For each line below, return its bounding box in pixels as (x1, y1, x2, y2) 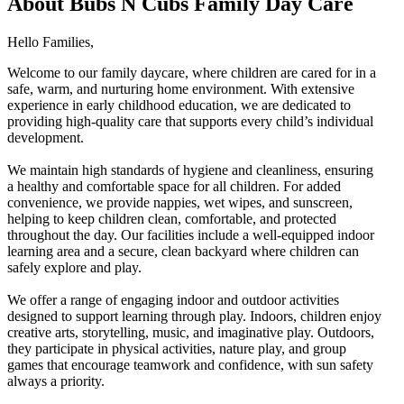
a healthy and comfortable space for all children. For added (7, 178, 341, 194)
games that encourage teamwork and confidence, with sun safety (7, 356, 373, 372)
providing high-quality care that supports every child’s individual (7, 113, 373, 129)
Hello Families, (7, 33, 94, 50)
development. (7, 129, 84, 145)
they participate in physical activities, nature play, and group (7, 340, 346, 356)
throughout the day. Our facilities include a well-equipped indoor (7, 226, 374, 243)
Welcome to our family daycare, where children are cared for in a (7, 64, 376, 80)
